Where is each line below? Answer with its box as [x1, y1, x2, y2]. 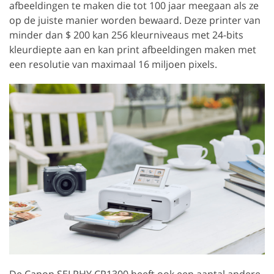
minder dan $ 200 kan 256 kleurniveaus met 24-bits [9, 28, 243, 42]
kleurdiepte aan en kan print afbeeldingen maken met [9, 42, 256, 56]
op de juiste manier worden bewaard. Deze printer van [9, 13, 261, 27]
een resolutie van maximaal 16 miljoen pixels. [9, 57, 217, 71]
